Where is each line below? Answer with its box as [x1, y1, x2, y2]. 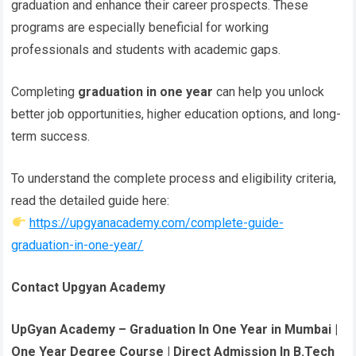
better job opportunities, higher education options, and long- [11, 106, 342, 122]
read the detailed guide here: [11, 192, 170, 208]
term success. [11, 128, 91, 144]
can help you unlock [213, 83, 325, 99]
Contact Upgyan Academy [11, 279, 166, 295]
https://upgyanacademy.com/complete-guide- [29, 215, 284, 230]
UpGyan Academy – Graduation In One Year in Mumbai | [11, 321, 339, 337]
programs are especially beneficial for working [11, 19, 269, 35]
